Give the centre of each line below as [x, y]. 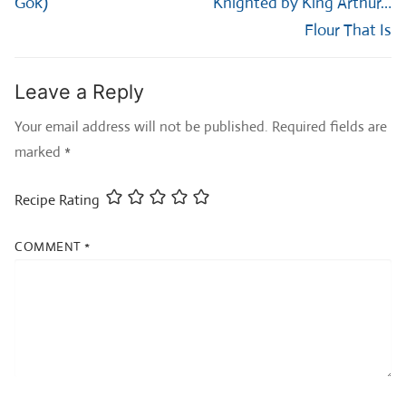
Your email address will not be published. [141, 127]
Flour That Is [348, 29]
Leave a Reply [79, 91]
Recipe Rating [57, 199]
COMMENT [49, 246]
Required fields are [329, 127]
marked [39, 152]
